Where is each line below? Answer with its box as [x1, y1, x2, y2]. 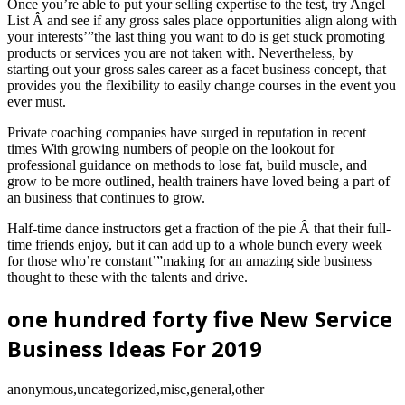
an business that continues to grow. [7, 190, 205, 206]
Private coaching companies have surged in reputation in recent [7, 125, 366, 141]
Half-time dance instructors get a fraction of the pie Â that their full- [7, 221, 391, 237]
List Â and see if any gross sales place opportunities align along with [7, 13, 397, 29]
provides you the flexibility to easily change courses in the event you [7, 78, 396, 94]
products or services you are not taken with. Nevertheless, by [7, 45, 353, 61]
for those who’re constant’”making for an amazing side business [7, 253, 372, 269]
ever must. [7, 94, 66, 110]
